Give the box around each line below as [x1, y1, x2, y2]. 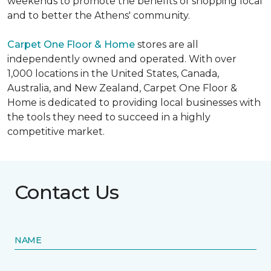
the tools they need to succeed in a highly [7, 111, 211, 123]
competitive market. [7, 126, 105, 137]
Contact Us [15, 180, 119, 204]
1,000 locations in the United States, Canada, [7, 68, 219, 79]
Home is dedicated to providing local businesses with [7, 97, 261, 108]
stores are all [135, 39, 198, 50]
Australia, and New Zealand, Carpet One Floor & [7, 82, 237, 94]
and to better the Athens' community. [7, 10, 190, 21]
